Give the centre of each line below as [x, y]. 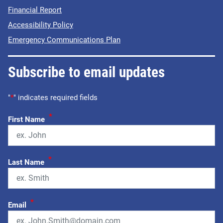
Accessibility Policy [41, 25]
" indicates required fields [56, 97]
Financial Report [35, 10]
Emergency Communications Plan [64, 40]
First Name [26, 119]
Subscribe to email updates [86, 72]
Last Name [26, 162]
